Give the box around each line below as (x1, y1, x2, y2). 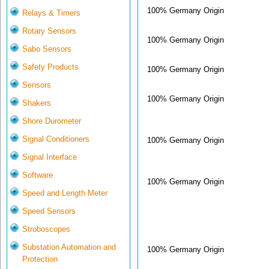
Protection (22, 255, 58, 264)
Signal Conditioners (22, 134, 89, 144)
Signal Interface (22, 153, 77, 162)
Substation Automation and (22, 243, 116, 252)
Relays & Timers (22, 8, 80, 18)
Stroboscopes (22, 225, 70, 234)
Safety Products (22, 62, 79, 72)
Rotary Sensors (22, 26, 76, 36)
